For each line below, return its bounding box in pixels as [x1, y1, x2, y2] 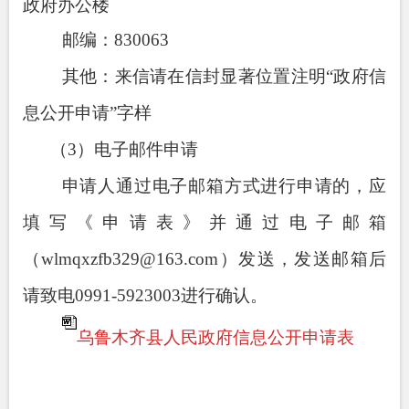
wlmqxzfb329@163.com [41, 248, 219, 268]
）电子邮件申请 [76, 139, 198, 159]
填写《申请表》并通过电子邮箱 [23, 212, 386, 232]
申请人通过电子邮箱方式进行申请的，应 [61, 175, 386, 195]
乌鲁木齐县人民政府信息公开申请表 [76, 327, 354, 347]
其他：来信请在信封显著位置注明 [61, 66, 327, 86]
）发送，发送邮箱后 [218, 248, 387, 268]
